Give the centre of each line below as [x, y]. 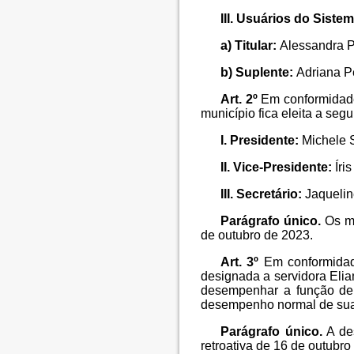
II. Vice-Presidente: [278, 168]
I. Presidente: [262, 141]
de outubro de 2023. [257, 235]
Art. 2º [241, 100]
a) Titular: [250, 46]
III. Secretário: [262, 194]
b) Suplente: [259, 73]
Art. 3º [240, 262]
